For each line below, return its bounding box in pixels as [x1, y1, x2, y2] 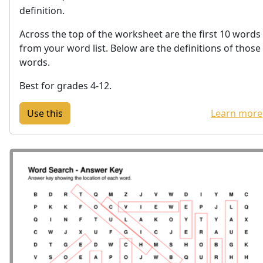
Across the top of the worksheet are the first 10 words [19, 28, 261, 41]
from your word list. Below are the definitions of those [19, 42, 261, 55]
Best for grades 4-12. [19, 79, 112, 93]
